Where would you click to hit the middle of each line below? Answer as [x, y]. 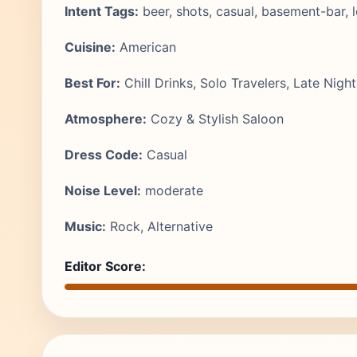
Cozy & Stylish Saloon [215, 119]
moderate [172, 190]
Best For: [92, 83]
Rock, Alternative [159, 226]
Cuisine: [90, 47]
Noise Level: [103, 190]
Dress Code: [104, 155]
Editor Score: [105, 266]
